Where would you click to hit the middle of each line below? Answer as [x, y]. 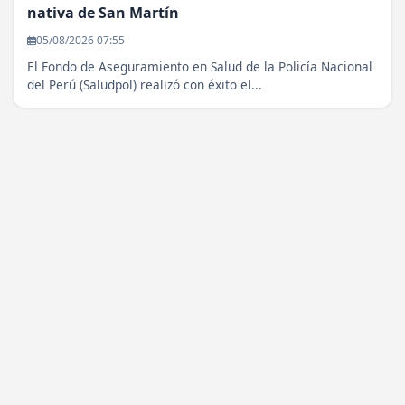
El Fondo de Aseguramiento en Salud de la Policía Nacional [200, 67]
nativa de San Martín [103, 13]
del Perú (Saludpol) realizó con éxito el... [145, 85]
